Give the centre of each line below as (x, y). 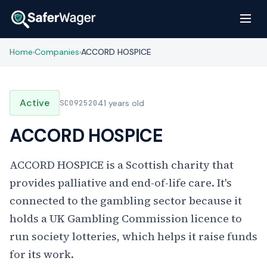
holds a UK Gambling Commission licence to (126, 218)
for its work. (42, 254)
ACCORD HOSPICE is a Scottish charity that (122, 165)
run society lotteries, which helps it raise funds (133, 236)
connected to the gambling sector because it (126, 201)
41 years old (121, 103)
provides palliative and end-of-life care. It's (121, 183)
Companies (57, 52)
